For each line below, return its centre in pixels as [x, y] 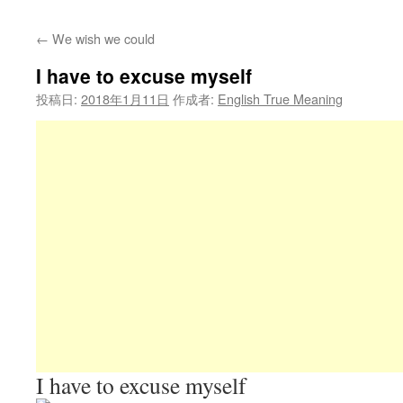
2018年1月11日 [125, 99]
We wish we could [102, 38]
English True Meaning [280, 99]
